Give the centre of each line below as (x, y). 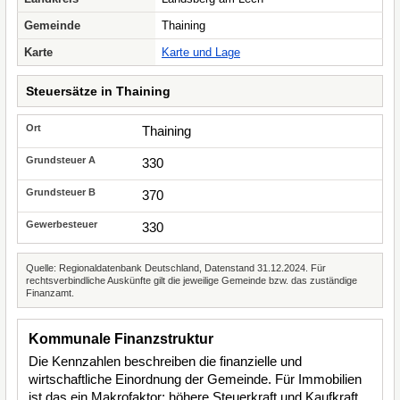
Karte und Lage (201, 52)
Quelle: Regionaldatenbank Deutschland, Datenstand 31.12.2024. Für (176, 268)
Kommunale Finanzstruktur (121, 339)
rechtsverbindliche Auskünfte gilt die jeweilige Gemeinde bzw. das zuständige (192, 280)
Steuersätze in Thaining (98, 91)
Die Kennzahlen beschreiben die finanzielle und (165, 361)
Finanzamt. (50, 293)
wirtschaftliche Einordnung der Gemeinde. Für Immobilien (195, 379)
